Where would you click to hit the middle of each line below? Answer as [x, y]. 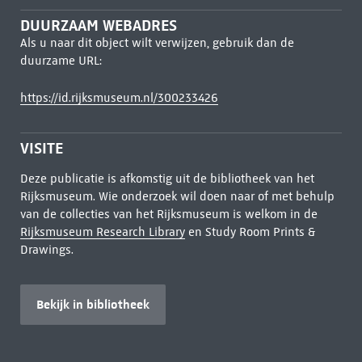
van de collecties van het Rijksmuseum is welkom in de [168, 214]
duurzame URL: [61, 61]
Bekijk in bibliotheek [93, 304]
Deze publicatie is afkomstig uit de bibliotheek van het [167, 179]
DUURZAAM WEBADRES [98, 25]
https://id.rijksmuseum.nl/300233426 [119, 98]
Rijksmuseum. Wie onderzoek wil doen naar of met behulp [177, 196]
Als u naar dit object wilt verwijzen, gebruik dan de [157, 43]
